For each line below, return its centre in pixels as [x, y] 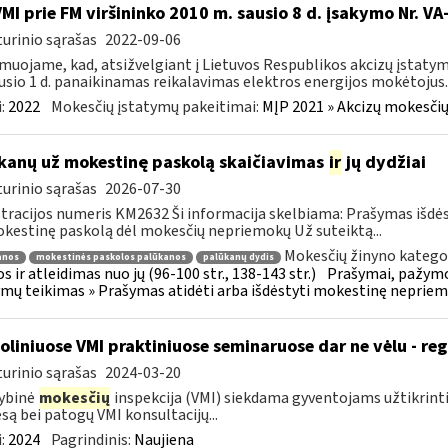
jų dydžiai [383, 162]
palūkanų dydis [238, 257]
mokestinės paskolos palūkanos [110, 257]
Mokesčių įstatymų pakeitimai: [156, 107]
